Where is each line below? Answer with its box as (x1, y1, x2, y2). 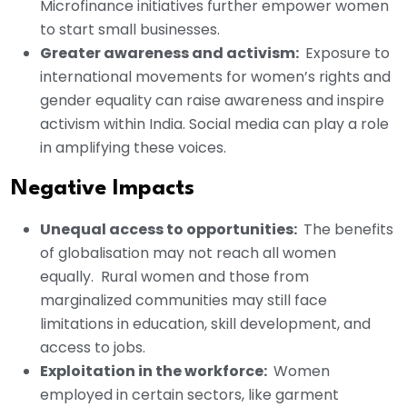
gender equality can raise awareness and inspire (40, 90, 384, 112)
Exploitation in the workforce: (40, 361, 270, 382)
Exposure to (302, 43, 390, 65)
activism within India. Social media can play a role (40, 114, 389, 135)
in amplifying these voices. (40, 137, 226, 159)
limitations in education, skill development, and (40, 313, 371, 335)
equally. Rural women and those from (40, 266, 309, 288)
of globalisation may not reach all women (40, 243, 336, 264)
